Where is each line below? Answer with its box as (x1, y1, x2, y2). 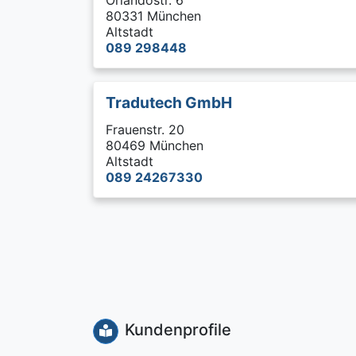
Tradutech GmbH (106, 93, 232, 112)
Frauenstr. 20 (106, 122, 184, 137)
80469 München (106, 137, 203, 153)
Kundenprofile (125, 320, 231, 340)
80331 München (106, 8, 201, 24)
